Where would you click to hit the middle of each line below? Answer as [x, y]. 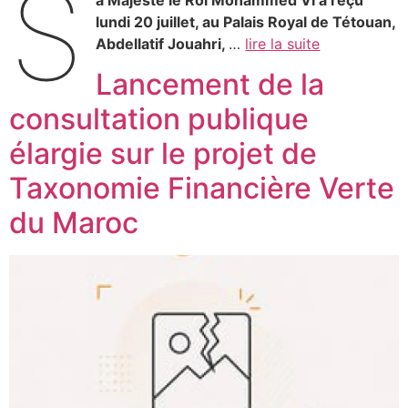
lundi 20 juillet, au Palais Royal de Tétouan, [246, 21]
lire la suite [283, 43]
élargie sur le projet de [163, 154]
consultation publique [159, 119]
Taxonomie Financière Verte [202, 189]
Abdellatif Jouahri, [163, 43]
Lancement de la [210, 85]
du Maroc [74, 223]
